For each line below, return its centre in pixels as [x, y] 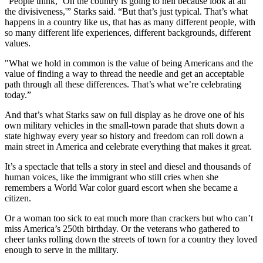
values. [19, 43]
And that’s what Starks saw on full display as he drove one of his [124, 115]
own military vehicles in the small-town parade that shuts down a [124, 125]
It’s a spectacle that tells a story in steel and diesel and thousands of [128, 166]
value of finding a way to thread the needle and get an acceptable [124, 74]
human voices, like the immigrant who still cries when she [112, 177]
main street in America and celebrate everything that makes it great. [129, 146]
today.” [18, 95]
